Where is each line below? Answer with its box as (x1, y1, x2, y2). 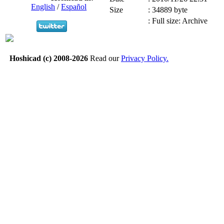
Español (61, 2, 87, 11)
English (31, 2, 55, 11)
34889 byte (152, 5, 187, 14)
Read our (88, 54, 121, 62)
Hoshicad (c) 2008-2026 (9, 54, 88, 62)
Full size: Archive (152, 16, 207, 25)
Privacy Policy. (121, 54, 168, 62)
